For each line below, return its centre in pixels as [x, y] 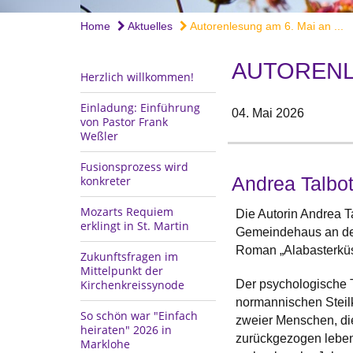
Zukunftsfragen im [129, 256]
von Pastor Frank [124, 121]
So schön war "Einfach [139, 315]
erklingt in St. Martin [135, 225]
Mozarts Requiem [127, 211]
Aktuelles [149, 26]
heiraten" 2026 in [126, 329]
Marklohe [105, 344]
